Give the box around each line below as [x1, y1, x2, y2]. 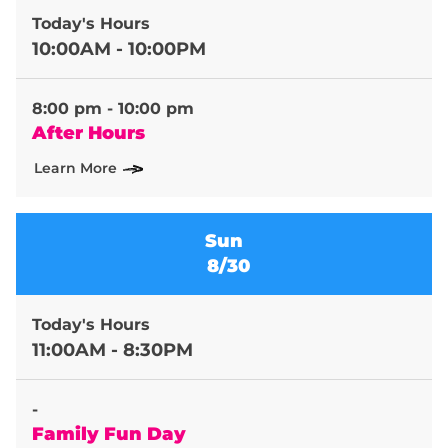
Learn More [34, 158, 117, 177]
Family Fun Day [32, 422, 186, 445]
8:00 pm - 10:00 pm [32, 99, 194, 119]
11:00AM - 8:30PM [32, 338, 193, 361]
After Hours [32, 122, 145, 145]
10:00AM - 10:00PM [32, 38, 206, 61]
